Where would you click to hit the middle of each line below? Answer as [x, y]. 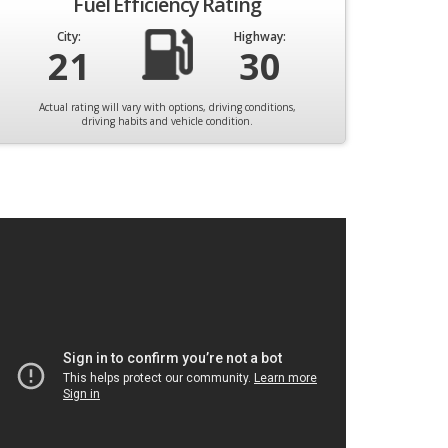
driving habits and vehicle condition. [167, 121]
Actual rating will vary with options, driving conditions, [167, 107]
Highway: [260, 37]
